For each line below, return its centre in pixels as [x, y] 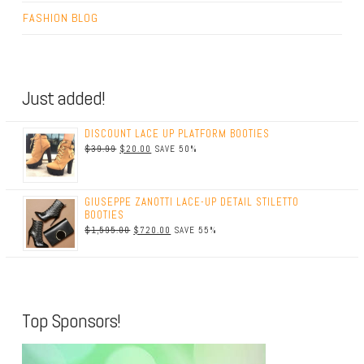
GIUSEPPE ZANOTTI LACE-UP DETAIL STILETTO [192, 201]
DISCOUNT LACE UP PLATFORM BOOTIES [178, 134]
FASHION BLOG [60, 17]
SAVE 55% [194, 230]
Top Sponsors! [71, 321]
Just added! [63, 98]
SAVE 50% [175, 149]
